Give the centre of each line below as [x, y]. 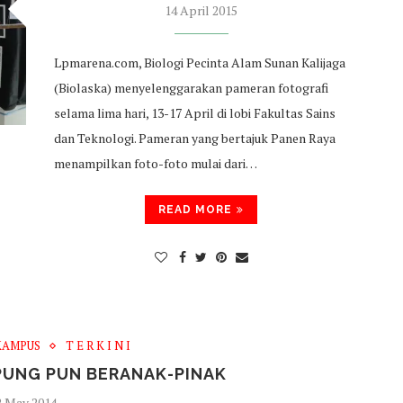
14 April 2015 [201, 10]
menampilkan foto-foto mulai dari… [155, 163]
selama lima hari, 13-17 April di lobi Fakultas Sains [194, 113]
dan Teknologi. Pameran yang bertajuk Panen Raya [194, 138]
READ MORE [196, 210]
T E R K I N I [98, 345]
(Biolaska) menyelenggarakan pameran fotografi [191, 88]
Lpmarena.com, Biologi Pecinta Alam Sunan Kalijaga [199, 63]
